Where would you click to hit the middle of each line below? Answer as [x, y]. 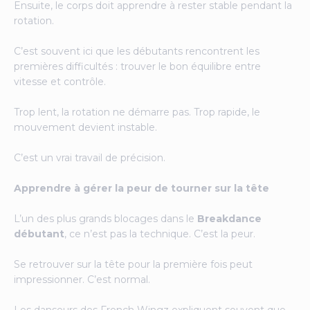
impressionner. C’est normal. [82, 280]
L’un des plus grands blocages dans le [106, 219]
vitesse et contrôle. [60, 82]
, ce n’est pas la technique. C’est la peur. [160, 234]
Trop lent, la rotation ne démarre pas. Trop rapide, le [137, 112]
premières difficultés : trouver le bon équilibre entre [137, 66]
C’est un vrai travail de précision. [90, 158]
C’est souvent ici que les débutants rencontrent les [137, 51]
